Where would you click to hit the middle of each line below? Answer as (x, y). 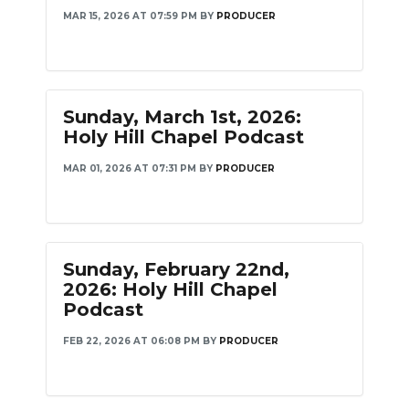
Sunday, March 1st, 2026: (182, 117)
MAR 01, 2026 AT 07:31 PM (130, 168)
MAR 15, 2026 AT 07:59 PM (130, 16)
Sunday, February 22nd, (176, 269)
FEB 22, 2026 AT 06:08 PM (131, 341)
